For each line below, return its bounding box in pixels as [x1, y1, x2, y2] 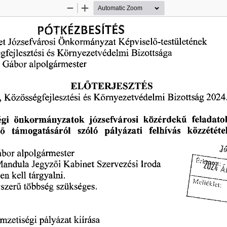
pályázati [104, 127, 143, 137]
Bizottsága [131, 49, 172, 59]
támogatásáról [12, 127, 71, 137]
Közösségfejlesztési [4, 93, 81, 103]
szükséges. [56, 183, 97, 193]
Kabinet [63, 159, 95, 169]
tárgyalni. [28, 171, 65, 181]
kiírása [90, 216, 116, 226]
